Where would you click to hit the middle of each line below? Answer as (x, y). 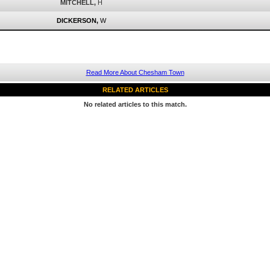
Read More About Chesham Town (135, 72)
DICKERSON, (77, 20)
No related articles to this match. (135, 104)
